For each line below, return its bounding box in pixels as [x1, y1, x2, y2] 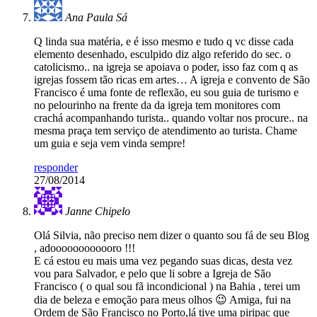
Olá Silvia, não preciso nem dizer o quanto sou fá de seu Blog [34, 229, 309, 242]
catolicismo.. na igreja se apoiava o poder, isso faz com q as [34, 61, 298, 74]
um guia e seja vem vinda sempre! [34, 137, 185, 150]
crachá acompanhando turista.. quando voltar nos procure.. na [34, 112, 308, 125]
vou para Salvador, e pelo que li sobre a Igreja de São [34, 267, 271, 280]
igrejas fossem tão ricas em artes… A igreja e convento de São [34, 74, 310, 86]
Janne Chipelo [65, 205, 130, 218]
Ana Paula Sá [65, 11, 127, 24]
